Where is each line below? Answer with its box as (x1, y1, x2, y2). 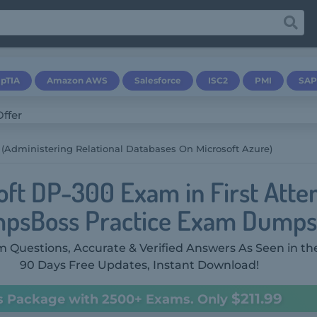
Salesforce (134, 75, 181, 86)
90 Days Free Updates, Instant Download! (19, 258, 259, 272)
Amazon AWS (47, 75, 108, 86)
